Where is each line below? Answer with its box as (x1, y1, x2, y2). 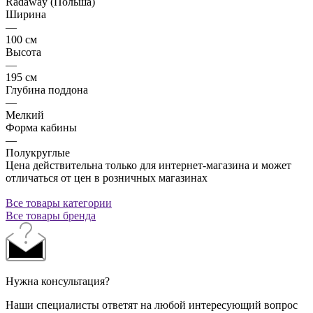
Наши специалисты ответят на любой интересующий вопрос (6, 298, 298, 311)
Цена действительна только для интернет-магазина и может (6, 159, 291, 171)
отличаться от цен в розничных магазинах (6, 171, 208, 184)
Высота (6, 45, 41, 58)
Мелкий (6, 108, 44, 121)
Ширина (6, 8, 46, 20)
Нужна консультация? (6, 275, 110, 287)
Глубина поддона (6, 83, 88, 96)
